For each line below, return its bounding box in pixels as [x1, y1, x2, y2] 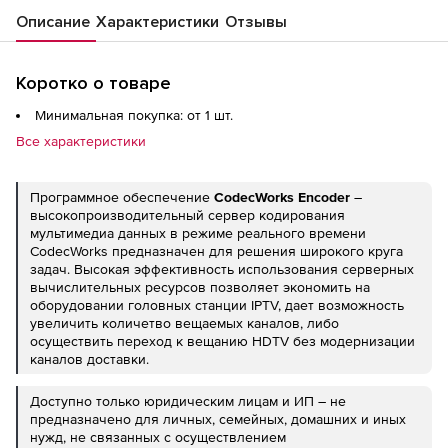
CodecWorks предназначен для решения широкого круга [30, 243, 403, 260]
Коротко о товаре [16, 72, 171, 95]
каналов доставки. [30, 351, 149, 368]
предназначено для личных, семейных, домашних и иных [30, 411, 406, 428]
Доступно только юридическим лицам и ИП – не [30, 393, 346, 410]
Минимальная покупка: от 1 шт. [35, 107, 233, 124]
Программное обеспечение [30, 189, 214, 206]
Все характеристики [16, 133, 146, 150]
